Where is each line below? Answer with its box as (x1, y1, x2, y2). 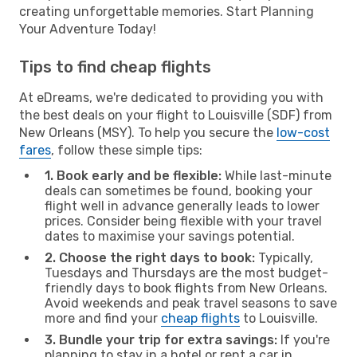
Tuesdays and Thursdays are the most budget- (45, 265, 328, 280)
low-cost (277, 124, 330, 140)
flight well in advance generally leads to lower (45, 198, 320, 214)
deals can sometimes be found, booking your (45, 182, 312, 198)
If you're (277, 331, 330, 347)
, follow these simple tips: (51, 142, 202, 158)
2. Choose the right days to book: (45, 249, 255, 265)
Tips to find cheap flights (19, 57, 211, 76)
